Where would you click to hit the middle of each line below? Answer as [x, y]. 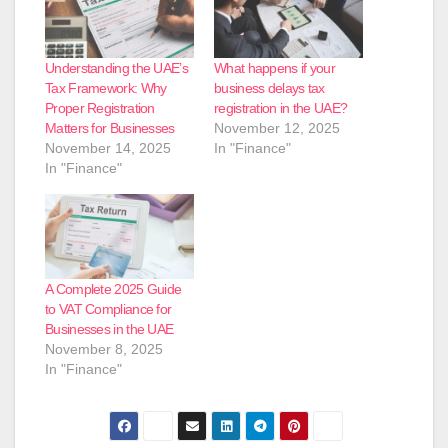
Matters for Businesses [111, 127]
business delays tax [269, 87]
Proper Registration [100, 107]
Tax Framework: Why [106, 87]
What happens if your [275, 67]
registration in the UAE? [281, 107]
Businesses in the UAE [109, 329]
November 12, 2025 [277, 127]
